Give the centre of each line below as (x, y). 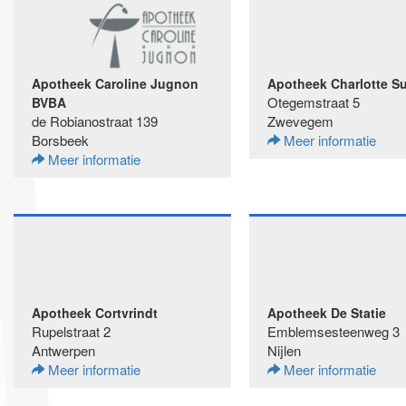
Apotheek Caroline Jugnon (115, 83)
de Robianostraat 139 (95, 121)
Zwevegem (300, 121)
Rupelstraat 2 (71, 331)
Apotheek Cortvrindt (95, 313)
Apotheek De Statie (327, 313)
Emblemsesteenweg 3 (333, 331)
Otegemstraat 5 (314, 102)
